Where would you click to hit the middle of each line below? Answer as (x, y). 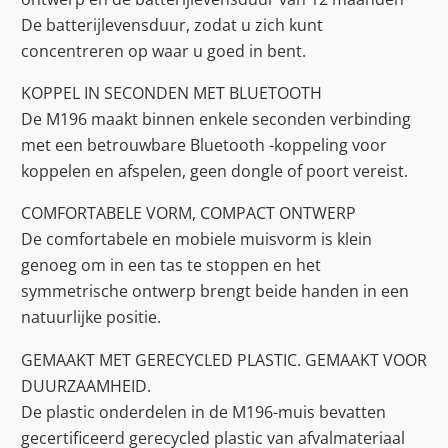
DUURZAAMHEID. (86, 385)
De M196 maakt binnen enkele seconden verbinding (216, 119)
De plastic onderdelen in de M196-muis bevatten (203, 411)
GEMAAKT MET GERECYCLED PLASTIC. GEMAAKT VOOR (224, 359)
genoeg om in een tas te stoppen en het (171, 265)
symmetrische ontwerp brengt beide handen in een (215, 291)
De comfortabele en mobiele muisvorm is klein (196, 239)
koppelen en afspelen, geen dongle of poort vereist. (214, 171)
